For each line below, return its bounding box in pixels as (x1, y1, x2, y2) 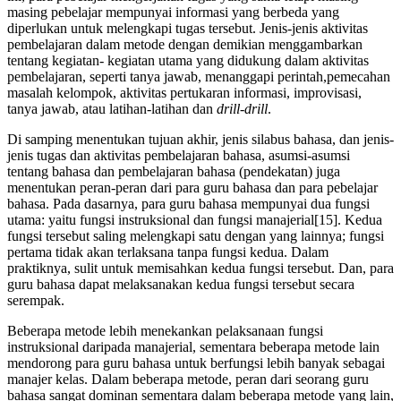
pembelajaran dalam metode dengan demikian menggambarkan (7, 37, 363, 52)
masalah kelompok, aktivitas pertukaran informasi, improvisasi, (7, 85, 362, 100)
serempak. (7, 293, 64, 308)
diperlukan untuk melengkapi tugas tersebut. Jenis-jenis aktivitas (7, 21, 368, 36)
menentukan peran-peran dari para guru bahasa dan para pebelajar (7, 180, 378, 195)
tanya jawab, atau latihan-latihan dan (7, 101, 217, 116)
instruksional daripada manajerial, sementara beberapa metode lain (7, 339, 380, 354)
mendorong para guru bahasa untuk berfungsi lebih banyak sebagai (7, 355, 385, 371)
